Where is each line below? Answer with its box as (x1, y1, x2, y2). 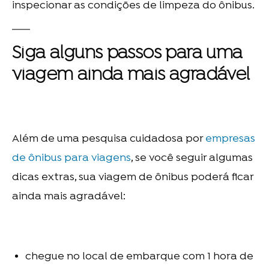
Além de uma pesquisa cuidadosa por (12, 133, 205, 146)
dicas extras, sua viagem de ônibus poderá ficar (12, 171, 253, 184)
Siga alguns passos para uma (12, 43, 243, 65)
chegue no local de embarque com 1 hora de (25, 250, 253, 264)
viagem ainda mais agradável (12, 64, 250, 87)
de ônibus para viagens (12, 152, 131, 165)
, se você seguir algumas (131, 152, 253, 165)
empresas (205, 133, 255, 146)
